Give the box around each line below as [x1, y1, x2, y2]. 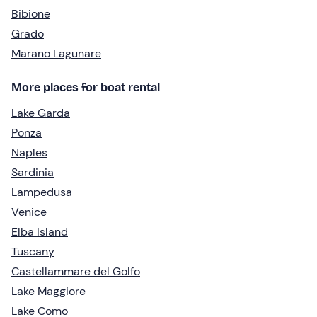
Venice [11, 204, 47, 219]
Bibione [11, 6, 50, 21]
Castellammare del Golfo [11, 263, 140, 279]
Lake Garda [11, 105, 70, 120]
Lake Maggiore [11, 283, 86, 299]
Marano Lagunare [11, 45, 101, 61]
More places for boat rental [11, 80, 160, 94]
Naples [11, 144, 47, 160]
